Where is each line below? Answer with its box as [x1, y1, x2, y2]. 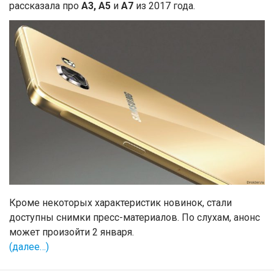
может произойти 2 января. [9, 226, 134, 239]
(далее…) [9, 241, 49, 253]
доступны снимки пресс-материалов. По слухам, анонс [9, 212, 260, 224]
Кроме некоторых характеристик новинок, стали [9, 197, 232, 209]
